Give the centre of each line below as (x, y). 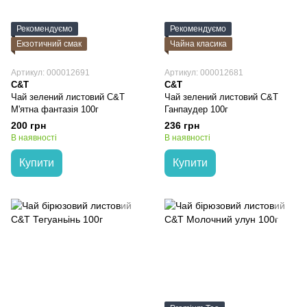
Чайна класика (198, 44)
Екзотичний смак (49, 44)
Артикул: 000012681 (204, 73)
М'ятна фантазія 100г (55, 109)
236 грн (182, 125)
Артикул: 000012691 (50, 73)
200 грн (28, 125)
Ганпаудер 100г (196, 109)
